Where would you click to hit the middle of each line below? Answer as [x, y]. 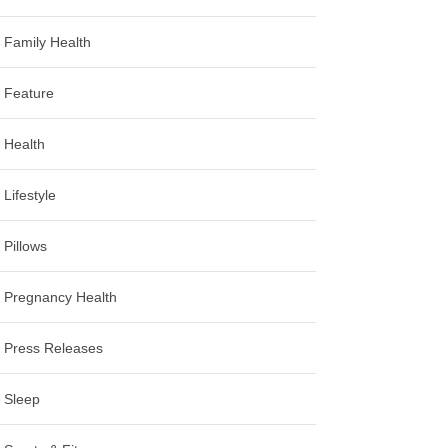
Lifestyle [30, 194]
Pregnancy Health [61, 296]
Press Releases [54, 347]
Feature [29, 92]
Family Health [48, 41]
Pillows [26, 245]
